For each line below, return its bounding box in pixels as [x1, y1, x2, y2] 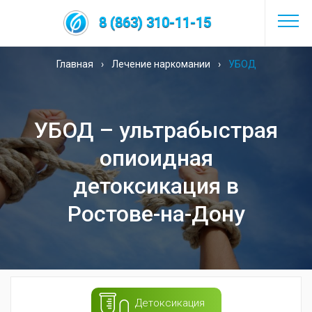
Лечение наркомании [111, 58, 210, 70]
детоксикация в [73, 173, 239, 199]
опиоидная [99, 145, 213, 171]
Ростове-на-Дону [67, 201, 245, 227]
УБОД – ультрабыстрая [34, 117, 278, 143]
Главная [56, 58, 93, 70]
